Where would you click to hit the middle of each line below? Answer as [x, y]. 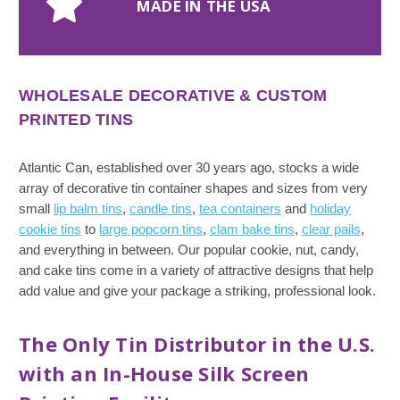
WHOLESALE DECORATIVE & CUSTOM [173, 96]
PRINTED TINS [76, 120]
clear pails [331, 229]
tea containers [240, 209]
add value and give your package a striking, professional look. [197, 291]
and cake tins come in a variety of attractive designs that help [196, 271]
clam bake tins [252, 229]
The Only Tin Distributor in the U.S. [197, 344]
